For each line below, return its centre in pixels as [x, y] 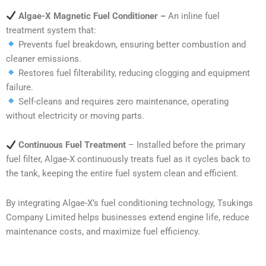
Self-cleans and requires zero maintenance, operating [122, 101]
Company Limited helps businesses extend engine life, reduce [128, 217]
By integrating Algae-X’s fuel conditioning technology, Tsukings [129, 203]
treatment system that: [51, 30]
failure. [20, 87]
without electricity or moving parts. [75, 115]
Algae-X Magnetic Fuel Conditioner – [92, 16]
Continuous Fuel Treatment [71, 145]
